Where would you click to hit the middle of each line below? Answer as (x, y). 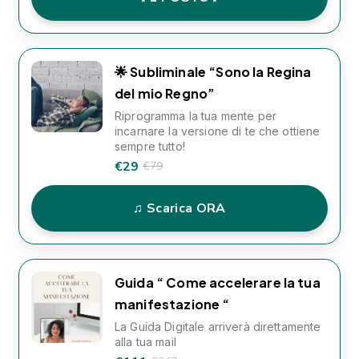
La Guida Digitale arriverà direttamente (218, 327)
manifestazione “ (172, 304)
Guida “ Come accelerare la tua (218, 282)
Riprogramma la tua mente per (196, 116)
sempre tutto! (150, 146)
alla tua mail (145, 342)
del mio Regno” (165, 93)
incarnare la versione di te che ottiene (218, 131)
